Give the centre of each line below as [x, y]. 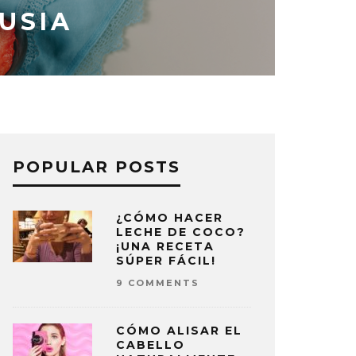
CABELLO [151, 345]
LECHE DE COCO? [181, 232]
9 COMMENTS [158, 283]
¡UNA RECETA [165, 246]
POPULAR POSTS [97, 167]
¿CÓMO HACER [170, 218]
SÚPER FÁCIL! [166, 261]
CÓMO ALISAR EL [179, 331]
